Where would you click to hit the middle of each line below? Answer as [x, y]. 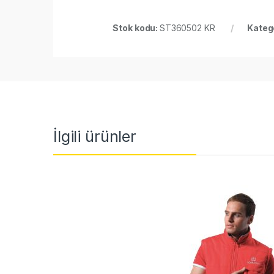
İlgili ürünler [95, 136]
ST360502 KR [187, 28]
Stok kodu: [136, 28]
